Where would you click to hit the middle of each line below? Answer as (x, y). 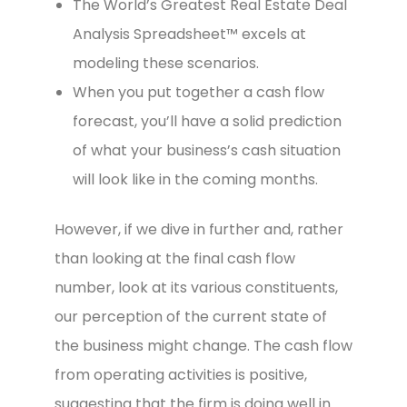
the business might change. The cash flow (203, 345)
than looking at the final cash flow (175, 258)
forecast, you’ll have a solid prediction (207, 121)
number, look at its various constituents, (196, 287)
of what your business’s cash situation (207, 150)
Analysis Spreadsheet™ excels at (189, 34)
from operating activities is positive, (181, 374)
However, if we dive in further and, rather (199, 229)
